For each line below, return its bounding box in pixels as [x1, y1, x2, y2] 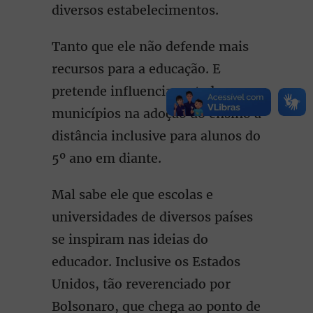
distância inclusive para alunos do [52, 128, 261, 144]
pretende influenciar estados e [52, 83, 239, 99]
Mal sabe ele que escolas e [52, 187, 213, 203]
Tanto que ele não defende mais [52, 38, 249, 54]
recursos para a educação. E [52, 61, 221, 77]
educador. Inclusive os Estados [52, 254, 240, 270]
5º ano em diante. [52, 150, 168, 166]
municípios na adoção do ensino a [52, 105, 261, 122]
